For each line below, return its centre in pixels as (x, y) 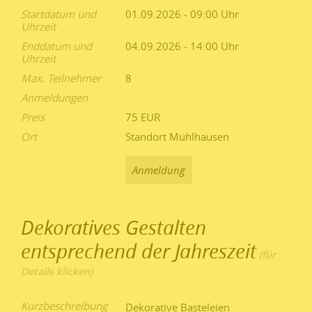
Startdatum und (58, 14)
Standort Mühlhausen (177, 136)
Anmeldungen (54, 97)
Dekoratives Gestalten (114, 227)
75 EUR (143, 117)
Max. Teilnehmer (61, 78)
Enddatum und (56, 46)
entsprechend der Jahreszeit (139, 250)
